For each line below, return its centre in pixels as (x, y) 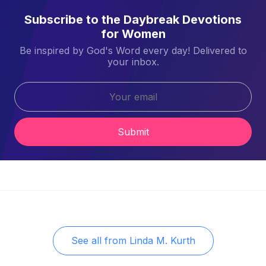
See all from (99, 240)
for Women (133, 34)
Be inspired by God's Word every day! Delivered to (133, 50)
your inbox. (133, 61)
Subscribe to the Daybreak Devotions (133, 19)
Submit (133, 132)
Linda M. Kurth (162, 240)
